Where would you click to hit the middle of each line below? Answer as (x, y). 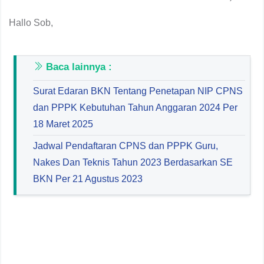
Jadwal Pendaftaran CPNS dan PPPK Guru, (126, 146)
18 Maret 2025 (63, 124)
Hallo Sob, (31, 22)
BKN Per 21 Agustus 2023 (88, 179)
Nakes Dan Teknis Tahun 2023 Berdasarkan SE (133, 163)
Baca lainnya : (77, 67)
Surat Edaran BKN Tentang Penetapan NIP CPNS (138, 91)
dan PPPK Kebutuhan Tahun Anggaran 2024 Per (135, 108)
